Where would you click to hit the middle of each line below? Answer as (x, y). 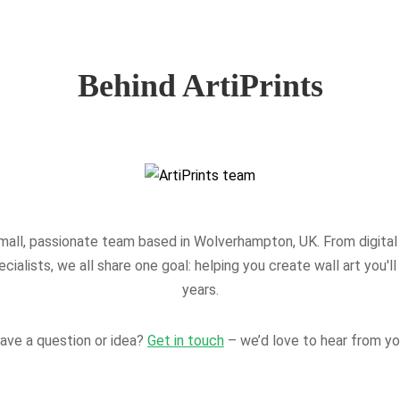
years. (200, 289)
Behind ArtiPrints (200, 85)
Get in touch (186, 340)
